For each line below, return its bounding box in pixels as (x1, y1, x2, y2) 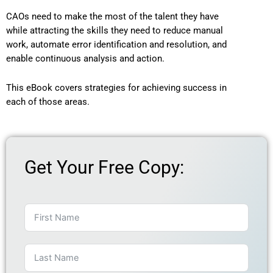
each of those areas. (6, 96, 90, 108)
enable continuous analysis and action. (6, 52, 165, 64)
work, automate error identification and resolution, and (6, 38, 227, 50)
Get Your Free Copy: (24, 156, 184, 178)
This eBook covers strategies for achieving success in (6, 82, 227, 94)
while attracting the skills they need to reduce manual (6, 24, 223, 36)
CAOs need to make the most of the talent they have (6, 10, 219, 22)
